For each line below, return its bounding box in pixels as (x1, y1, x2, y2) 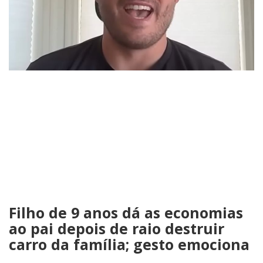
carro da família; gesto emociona (9, 234, 249, 255)
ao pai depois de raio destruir (9, 218, 224, 239)
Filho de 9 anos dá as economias (9, 203, 243, 223)
